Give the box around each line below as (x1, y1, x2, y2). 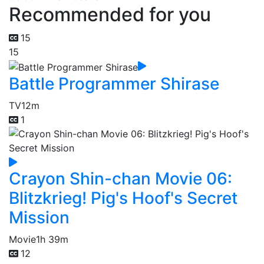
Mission (9, 207, 70, 227)
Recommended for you (9, 3, 211, 26)
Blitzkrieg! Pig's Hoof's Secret (9, 187, 237, 208)
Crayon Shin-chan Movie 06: (9, 168, 232, 189)
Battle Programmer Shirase (9, 73, 219, 94)
